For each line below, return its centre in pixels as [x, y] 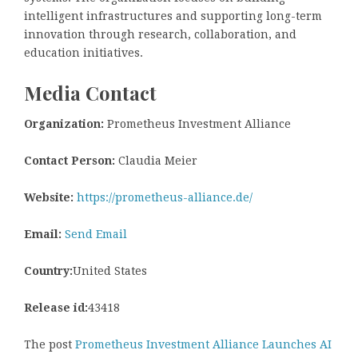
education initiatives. [84, 53]
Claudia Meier [156, 160]
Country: [48, 270]
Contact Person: [70, 160]
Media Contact [90, 93]
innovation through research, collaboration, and [160, 35]
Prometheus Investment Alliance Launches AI [203, 344]
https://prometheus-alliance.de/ [165, 197]
